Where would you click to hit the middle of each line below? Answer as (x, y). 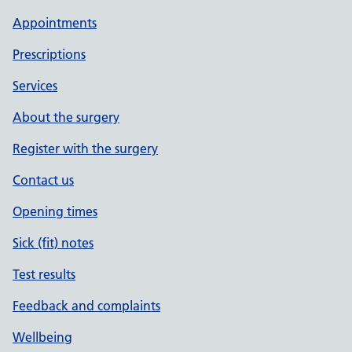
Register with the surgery (85, 148)
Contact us (43, 180)
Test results (44, 274)
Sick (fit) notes (53, 243)
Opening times (55, 211)
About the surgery (66, 117)
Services (35, 86)
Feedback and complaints (86, 306)
